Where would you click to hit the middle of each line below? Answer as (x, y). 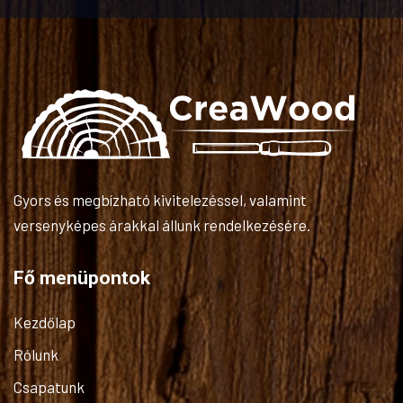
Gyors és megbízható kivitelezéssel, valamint (160, 199)
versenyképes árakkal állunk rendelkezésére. (162, 224)
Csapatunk (49, 386)
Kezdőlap (45, 322)
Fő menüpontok (82, 278)
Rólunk (36, 354)
